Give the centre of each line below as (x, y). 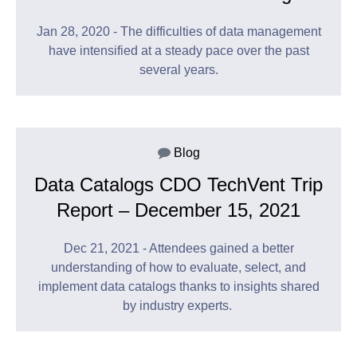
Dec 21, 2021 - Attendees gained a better (178, 249)
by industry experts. (178, 306)
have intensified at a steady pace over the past (178, 51)
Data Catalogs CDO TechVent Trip (178, 185)
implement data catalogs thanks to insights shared (178, 287)
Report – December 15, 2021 (178, 210)
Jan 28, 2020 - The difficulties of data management (178, 32)
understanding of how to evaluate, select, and (178, 268)
